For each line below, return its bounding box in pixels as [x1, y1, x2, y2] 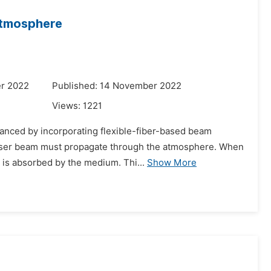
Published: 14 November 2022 [52, 80, 181, 91]
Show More [147, 157, 197, 168]
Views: [52, 100, 83, 111]
